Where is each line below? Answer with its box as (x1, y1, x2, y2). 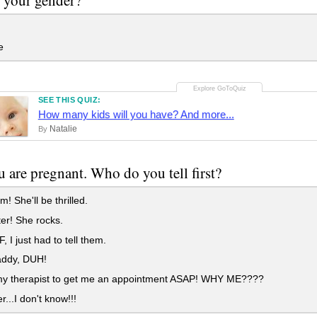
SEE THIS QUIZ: (38, 96, 101, 105)
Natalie (49, 124, 77, 134)
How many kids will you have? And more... (38, 108, 234, 121)
